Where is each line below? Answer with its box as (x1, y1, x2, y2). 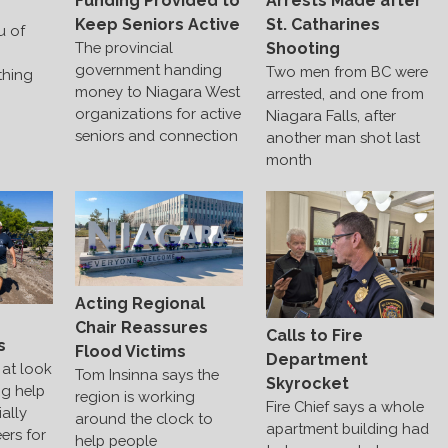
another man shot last (265, 129, 420, 147)
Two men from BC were (265, 63, 428, 81)
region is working (75, 388, 196, 406)
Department (265, 349, 368, 369)
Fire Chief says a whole (265, 397, 424, 415)
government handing (75, 61, 223, 79)
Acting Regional (75, 294, 206, 314)
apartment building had (265, 419, 429, 437)
